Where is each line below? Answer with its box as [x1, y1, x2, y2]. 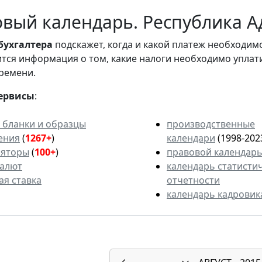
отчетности [167, 174, 220, 187]
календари [167, 132, 215, 145]
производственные [167, 118, 255, 131]
